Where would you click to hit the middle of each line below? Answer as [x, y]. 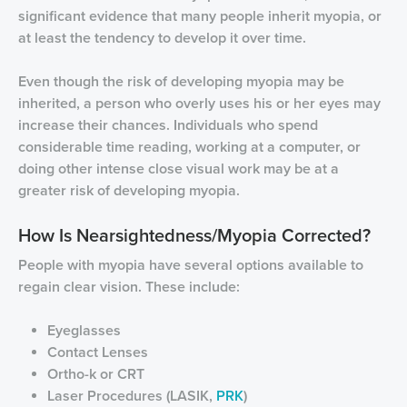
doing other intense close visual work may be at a [179, 169]
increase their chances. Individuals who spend [168, 125]
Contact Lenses [98, 352]
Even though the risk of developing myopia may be [181, 82]
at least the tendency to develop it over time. [162, 38]
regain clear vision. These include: [129, 287]
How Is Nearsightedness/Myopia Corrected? [194, 236]
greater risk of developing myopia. [129, 191]
